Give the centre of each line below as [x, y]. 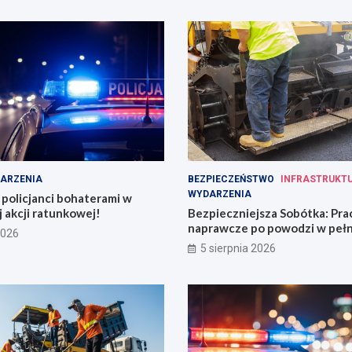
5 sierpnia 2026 [238, 249]
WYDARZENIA [220, 194]
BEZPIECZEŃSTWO [231, 180]
